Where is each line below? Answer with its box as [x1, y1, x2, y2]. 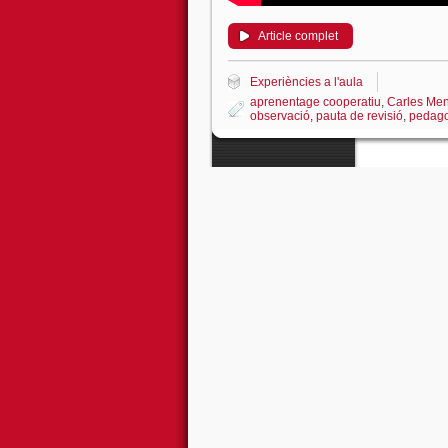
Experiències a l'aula [250, 75, 363, 89]
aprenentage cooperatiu [250, 95, 381, 109]
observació [250, 109, 310, 123]
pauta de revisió [316, 109, 403, 123]
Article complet [258, 29, 338, 43]
